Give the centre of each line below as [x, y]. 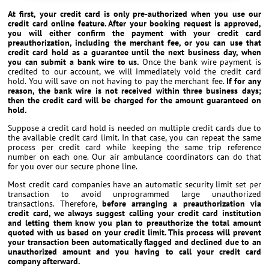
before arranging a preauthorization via [181, 204]
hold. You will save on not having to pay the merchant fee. [117, 81]
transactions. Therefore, [55, 204]
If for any [244, 81]
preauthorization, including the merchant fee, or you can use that [134, 43]
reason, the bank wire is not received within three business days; [134, 91]
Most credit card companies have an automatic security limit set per [134, 185]
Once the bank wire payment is [200, 62]
